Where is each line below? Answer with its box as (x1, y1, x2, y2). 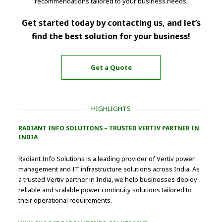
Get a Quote (90, 62, 132, 72)
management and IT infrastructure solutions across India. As (18, 165, 200, 174)
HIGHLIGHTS (91, 104, 131, 113)
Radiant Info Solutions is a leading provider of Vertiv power (18, 154, 195, 164)
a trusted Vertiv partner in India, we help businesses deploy (18, 175, 198, 184)
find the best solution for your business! (32, 31, 190, 42)
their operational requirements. (18, 196, 112, 205)
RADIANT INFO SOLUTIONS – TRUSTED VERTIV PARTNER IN (18, 124, 200, 133)
